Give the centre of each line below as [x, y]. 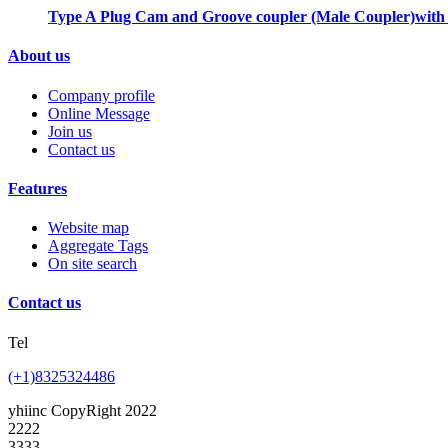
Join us [70, 131]
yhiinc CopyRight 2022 [82, 410]
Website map [88, 228]
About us [39, 56]
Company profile [101, 95]
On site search [92, 264]
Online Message [99, 113]
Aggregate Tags [98, 246]
